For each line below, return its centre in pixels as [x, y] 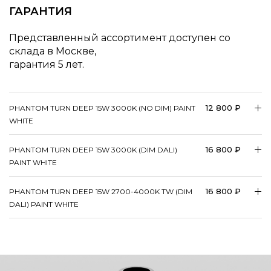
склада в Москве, [53, 51]
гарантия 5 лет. [47, 64]
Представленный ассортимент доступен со [120, 38]
